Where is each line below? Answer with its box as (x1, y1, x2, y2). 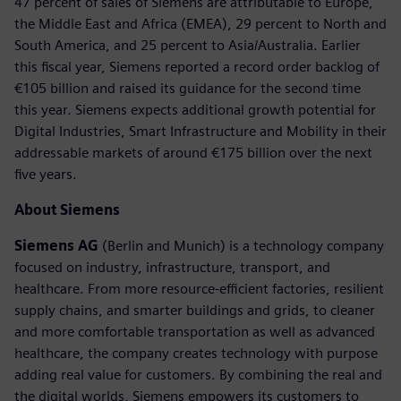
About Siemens (14, 200, 120, 218)
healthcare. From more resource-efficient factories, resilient (14, 279, 384, 297)
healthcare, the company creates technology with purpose (14, 344, 378, 362)
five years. (14, 165, 77, 183)
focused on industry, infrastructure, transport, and (14, 258, 330, 276)
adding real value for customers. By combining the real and (14, 365, 382, 383)
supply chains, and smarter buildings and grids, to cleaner (14, 301, 375, 319)
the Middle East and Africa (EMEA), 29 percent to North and (14, 14, 387, 32)
